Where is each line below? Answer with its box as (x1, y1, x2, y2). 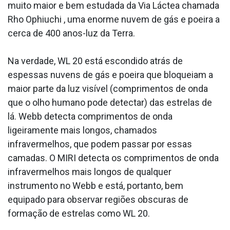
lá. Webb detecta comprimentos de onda (8, 110, 172, 122)
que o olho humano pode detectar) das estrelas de (8, 97, 212, 108)
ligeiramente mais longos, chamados (8, 124, 157, 136)
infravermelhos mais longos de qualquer (8, 166, 171, 177)
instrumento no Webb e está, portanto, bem (8, 180, 183, 191)
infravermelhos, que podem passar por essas (8, 138, 192, 149)
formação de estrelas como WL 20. (8, 207, 150, 219)
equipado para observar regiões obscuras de (8, 194, 188, 205)
